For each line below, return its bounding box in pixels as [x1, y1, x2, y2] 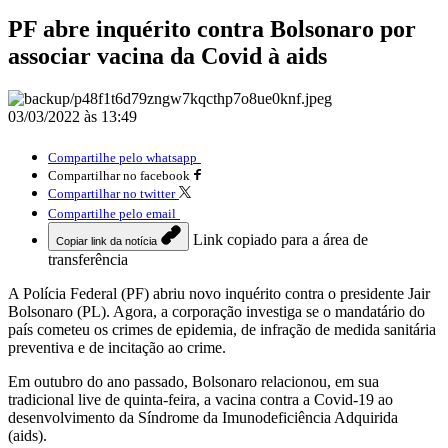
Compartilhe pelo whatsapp [48, 149, 197, 165]
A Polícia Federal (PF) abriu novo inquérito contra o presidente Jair [8, 284, 430, 302]
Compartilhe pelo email [48, 205, 176, 221]
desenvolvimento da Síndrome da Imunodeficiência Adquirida [8, 408, 398, 426]
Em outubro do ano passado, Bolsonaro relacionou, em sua [8, 372, 379, 390]
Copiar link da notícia [56, 234, 157, 247]
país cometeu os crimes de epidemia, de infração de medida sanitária [8, 320, 436, 338]
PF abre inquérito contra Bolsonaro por [8, 15, 416, 42]
